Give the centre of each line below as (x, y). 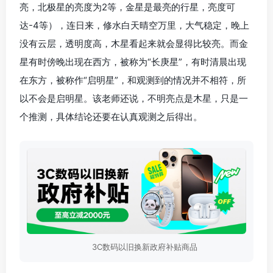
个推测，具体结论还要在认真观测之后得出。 (111, 116)
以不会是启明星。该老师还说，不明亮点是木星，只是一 (134, 98)
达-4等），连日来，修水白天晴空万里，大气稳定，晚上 (134, 25)
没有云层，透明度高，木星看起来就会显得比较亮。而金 (134, 43)
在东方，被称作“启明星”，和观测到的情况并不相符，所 (133, 80)
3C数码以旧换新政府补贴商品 (144, 247)
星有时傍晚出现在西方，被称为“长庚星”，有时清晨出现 (133, 62)
